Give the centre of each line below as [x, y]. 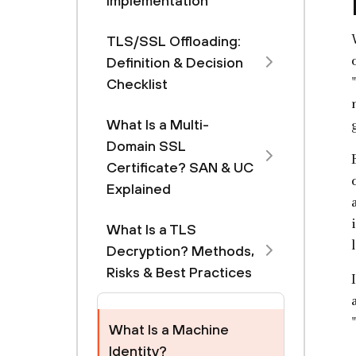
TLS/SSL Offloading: [174, 41]
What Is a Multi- [158, 124]
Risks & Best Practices [179, 272]
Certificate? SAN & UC [180, 167]
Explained [139, 189]
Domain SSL [146, 146]
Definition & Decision [175, 62]
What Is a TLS [151, 229]
